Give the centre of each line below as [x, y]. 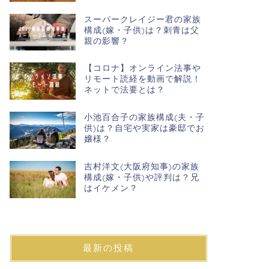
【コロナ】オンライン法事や [142, 68]
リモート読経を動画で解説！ [142, 79]
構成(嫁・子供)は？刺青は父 [141, 29]
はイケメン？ [111, 188]
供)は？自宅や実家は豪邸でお [144, 128]
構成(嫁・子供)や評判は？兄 [141, 177]
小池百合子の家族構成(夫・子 [144, 117]
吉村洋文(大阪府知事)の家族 [141, 166]
